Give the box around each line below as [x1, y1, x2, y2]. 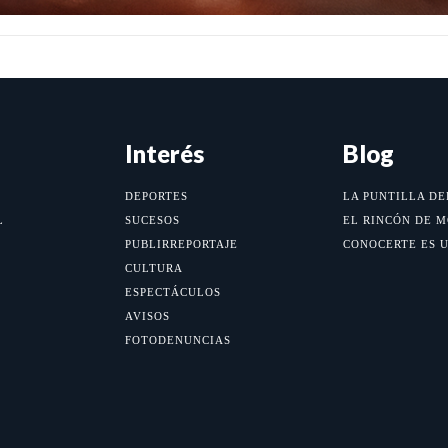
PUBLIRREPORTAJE [125, 238, 239, 251]
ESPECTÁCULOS [125, 286, 222, 299]
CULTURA [125, 262, 184, 275]
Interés [125, 139, 205, 169]
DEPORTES [125, 190, 189, 203]
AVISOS [125, 310, 171, 323]
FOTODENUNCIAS [125, 334, 232, 347]
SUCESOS [125, 214, 181, 227]
